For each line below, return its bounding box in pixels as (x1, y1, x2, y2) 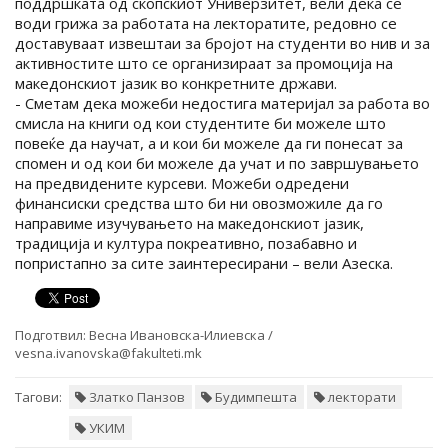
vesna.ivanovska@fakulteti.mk (15, 344, 202, 362)
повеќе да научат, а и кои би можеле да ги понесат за (15, 133, 403, 153)
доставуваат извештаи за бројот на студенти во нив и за (15, 33, 430, 53)
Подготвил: (15, 326, 86, 344)
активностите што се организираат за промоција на (15, 53, 393, 73)
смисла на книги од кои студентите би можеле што (15, 113, 386, 133)
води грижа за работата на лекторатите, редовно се (15, 13, 397, 33)
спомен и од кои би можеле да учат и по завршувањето (15, 153, 419, 173)
